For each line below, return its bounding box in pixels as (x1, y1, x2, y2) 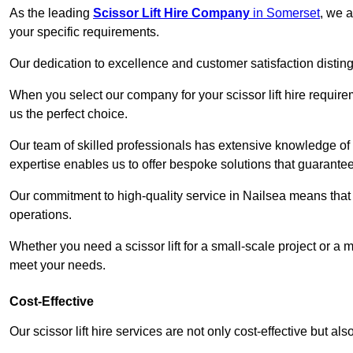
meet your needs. (9, 258, 106, 273)
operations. (9, 208, 72, 222)
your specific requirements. (9, 25, 159, 39)
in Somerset (250, 6, 320, 20)
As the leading (9, 6, 93, 20)
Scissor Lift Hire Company (93, 6, 250, 20)
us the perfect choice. (9, 107, 128, 121)
